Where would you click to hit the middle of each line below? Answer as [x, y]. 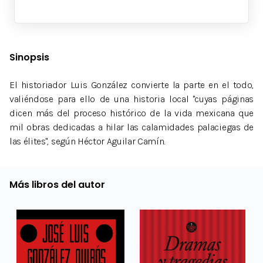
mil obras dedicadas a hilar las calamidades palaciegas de [131, 127]
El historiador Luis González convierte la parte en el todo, [131, 85]
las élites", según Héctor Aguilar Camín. [87, 141]
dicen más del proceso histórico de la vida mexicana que [131, 113]
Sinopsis [29, 57]
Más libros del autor [57, 184]
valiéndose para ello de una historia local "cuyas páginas [131, 99]
